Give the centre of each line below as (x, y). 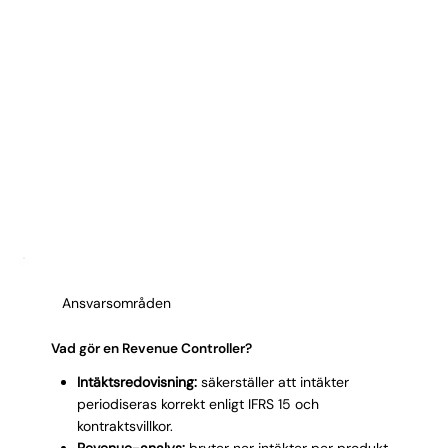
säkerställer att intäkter (272, 382)
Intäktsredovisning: (136, 382)
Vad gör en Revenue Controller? (152, 348)
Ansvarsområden (116, 302)
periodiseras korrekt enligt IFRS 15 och (197, 404)
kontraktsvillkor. (124, 426)
